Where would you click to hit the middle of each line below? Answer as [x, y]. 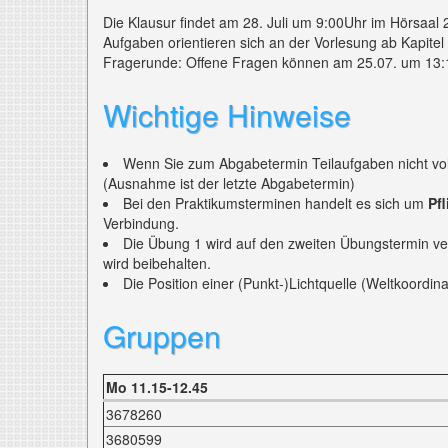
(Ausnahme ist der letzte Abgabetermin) [229, 183]
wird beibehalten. [157, 263]
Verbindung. [141, 223]
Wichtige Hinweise [227, 114]
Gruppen [162, 335]
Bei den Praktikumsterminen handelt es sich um [275, 203]
